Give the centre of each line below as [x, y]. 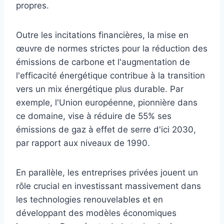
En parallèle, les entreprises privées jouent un [107, 172]
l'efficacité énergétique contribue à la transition [110, 75]
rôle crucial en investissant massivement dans [108, 186]
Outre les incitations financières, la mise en [102, 35]
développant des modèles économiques [96, 213]
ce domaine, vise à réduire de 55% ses [94, 116]
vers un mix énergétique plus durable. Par [100, 89]
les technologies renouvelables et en [89, 199]
